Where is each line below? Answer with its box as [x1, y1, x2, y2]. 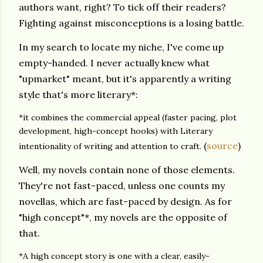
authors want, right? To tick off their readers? [19, 1, 226, 13]
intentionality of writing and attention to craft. [19, 141, 201, 151]
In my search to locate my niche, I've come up [19, 41, 224, 53]
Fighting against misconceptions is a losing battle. [19, 17, 244, 29]
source [207, 140, 238, 151]
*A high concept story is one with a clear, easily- [19, 251, 210, 261]
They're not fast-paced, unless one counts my [19, 180, 225, 191]
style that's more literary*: [19, 89, 138, 100]
